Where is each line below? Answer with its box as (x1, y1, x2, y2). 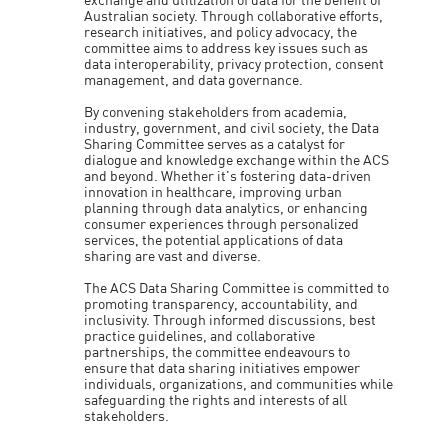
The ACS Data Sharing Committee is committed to (84, 282, 390, 296)
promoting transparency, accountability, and (84, 298, 359, 312)
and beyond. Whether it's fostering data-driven (84, 170, 372, 184)
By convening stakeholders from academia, (84, 106, 348, 120)
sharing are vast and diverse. (84, 250, 262, 264)
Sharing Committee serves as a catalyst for (84, 138, 346, 152)
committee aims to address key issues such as (84, 42, 369, 56)
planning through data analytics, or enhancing (84, 202, 369, 216)
